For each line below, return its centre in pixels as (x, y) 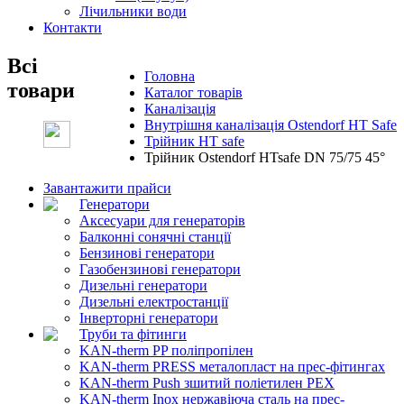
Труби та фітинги (133, 334)
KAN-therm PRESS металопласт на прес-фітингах (232, 366)
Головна (170, 76)
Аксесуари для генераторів (162, 220)
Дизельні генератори (143, 285)
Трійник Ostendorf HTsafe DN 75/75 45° (265, 157)
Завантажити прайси (107, 188)
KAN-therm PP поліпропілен (166, 350)
